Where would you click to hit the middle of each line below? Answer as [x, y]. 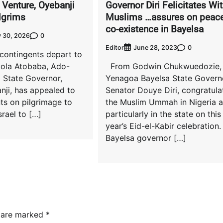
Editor [114, 47]
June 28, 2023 [155, 48]
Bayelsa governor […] [146, 138]
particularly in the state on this [163, 114]
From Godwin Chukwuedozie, [163, 66]
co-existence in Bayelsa [154, 29]
